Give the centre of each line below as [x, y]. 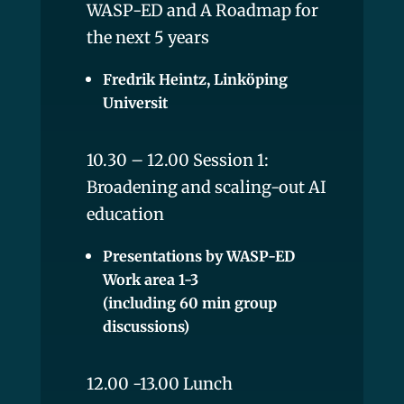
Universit [135, 102]
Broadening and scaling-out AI [206, 187]
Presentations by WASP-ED [198, 256]
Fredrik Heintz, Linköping [195, 79]
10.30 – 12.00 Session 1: [177, 160]
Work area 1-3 [150, 279]
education [125, 214]
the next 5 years [147, 37]
